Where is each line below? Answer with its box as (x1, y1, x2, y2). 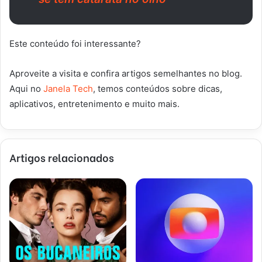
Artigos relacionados (9, 149, 114, 165)
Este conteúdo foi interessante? (9, 37, 141, 49)
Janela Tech (43, 82, 93, 94)
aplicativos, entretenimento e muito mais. (9, 98, 180, 109)
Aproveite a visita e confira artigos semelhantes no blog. (9, 67, 242, 79)
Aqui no (9, 82, 43, 94)
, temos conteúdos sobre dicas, (93, 82, 222, 94)
